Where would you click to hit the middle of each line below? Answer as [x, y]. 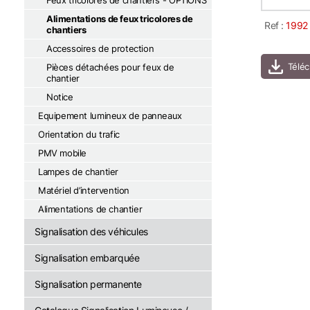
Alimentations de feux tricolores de [120, 19]
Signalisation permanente [88, 284]
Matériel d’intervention [84, 190]
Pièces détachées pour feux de [110, 67]
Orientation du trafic [79, 134]
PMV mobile [63, 153]
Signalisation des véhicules [91, 231]
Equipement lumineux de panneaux [110, 116]
